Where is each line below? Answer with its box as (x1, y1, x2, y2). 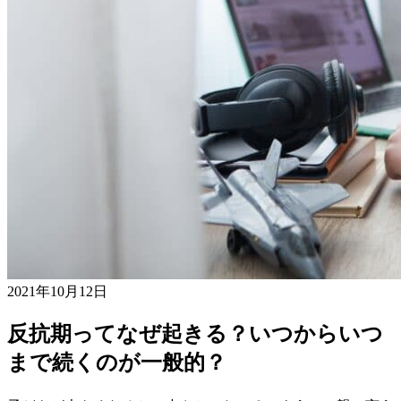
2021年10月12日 (7, 283, 107, 299)
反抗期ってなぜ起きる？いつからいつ (7, 321, 383, 346)
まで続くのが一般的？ (7, 350, 226, 374)
